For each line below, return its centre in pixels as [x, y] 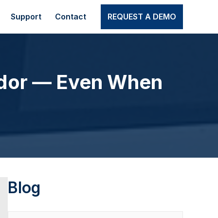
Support [26, 16]
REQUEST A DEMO [142, 16]
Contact [71, 16]
